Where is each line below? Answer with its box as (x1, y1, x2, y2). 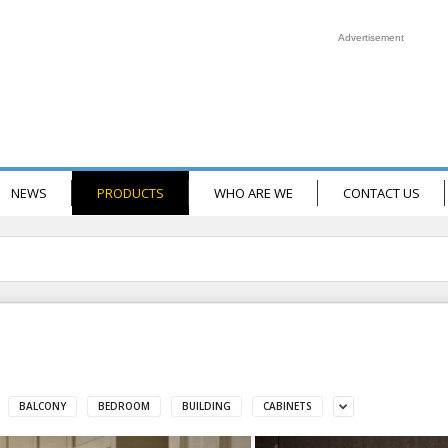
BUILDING (181, 398, 231, 413)
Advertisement (337, 32, 404, 43)
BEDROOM (97, 398, 150, 413)
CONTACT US (342, 184, 420, 202)
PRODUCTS (96, 184, 164, 202)
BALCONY (18, 398, 66, 413)
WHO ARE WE (213, 184, 293, 202)
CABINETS (262, 398, 312, 413)
